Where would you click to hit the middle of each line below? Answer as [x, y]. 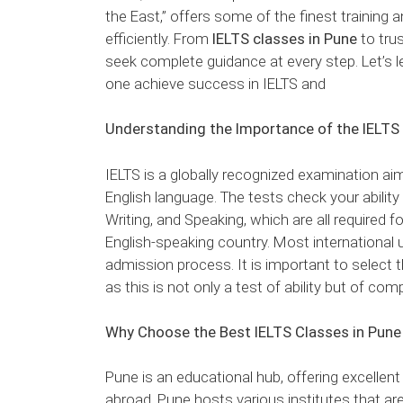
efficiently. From [159, 39]
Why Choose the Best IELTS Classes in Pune [253, 331]
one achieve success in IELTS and [215, 84]
